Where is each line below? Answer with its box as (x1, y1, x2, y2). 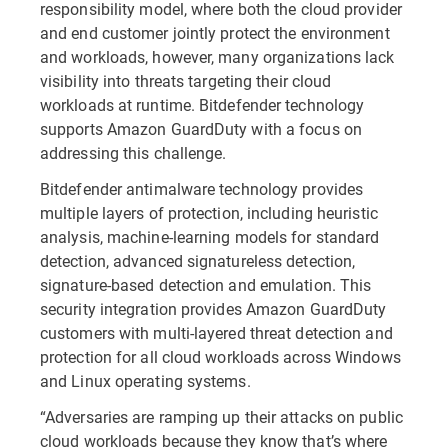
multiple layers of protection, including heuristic (40, 202, 378, 223)
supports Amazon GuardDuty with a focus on (40, 118, 362, 139)
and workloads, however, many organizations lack (40, 46, 395, 67)
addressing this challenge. (40, 142, 227, 163)
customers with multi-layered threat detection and (40, 322, 393, 343)
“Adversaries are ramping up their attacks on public (40, 406, 403, 427)
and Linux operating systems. (40, 370, 251, 391)
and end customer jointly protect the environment (40, 22, 390, 43)
